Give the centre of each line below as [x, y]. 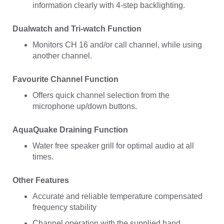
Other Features [41, 180]
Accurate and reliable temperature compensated [117, 196]
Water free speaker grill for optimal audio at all [113, 146]
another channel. [62, 56]
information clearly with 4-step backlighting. [109, 5]
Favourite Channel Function [65, 79]
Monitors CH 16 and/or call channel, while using [117, 45]
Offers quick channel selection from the [101, 95]
